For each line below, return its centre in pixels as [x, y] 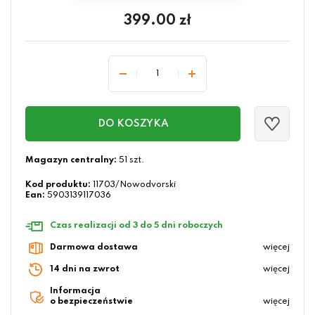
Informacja [75, 291]
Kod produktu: [58, 185]
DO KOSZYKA [133, 124]
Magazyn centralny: [71, 161]
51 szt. [130, 161]
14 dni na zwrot [85, 270]
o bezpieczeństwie [91, 302]
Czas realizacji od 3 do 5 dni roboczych [136, 226]
